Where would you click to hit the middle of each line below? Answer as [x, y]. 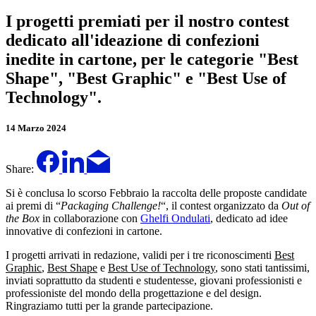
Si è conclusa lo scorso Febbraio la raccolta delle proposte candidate [156, 193]
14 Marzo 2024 [36, 128]
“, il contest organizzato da [221, 205]
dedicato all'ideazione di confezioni [133, 40]
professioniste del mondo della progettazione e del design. [134, 293]
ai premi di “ [33, 205]
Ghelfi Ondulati [175, 218]
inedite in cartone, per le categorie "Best [152, 59]
